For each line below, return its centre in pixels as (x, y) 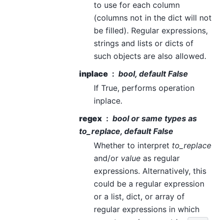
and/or (107, 158)
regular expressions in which (147, 209)
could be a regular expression (149, 183)
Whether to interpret (133, 145)
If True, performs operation (144, 88)
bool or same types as (155, 118)
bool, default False (153, 73)
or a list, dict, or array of (139, 196)
